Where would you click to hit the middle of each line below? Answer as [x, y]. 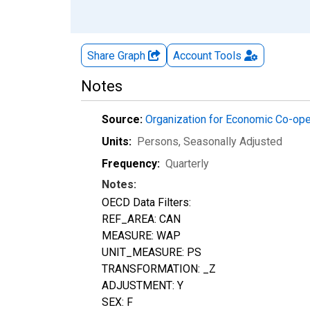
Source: [122, 119]
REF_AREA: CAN [141, 219]
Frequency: [131, 163]
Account [192, 55]
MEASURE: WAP [141, 235]
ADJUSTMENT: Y [143, 285]
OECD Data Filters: [146, 202]
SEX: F [117, 302]
